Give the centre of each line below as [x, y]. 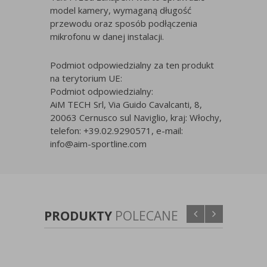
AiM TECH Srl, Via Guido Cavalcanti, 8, [126, 105]
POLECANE [147, 216]
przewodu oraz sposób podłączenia [124, 24]
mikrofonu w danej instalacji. [107, 37]
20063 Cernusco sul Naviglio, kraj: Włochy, [136, 118]
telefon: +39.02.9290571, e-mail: [117, 131]
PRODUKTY [80, 216]
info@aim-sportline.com [98, 144]
